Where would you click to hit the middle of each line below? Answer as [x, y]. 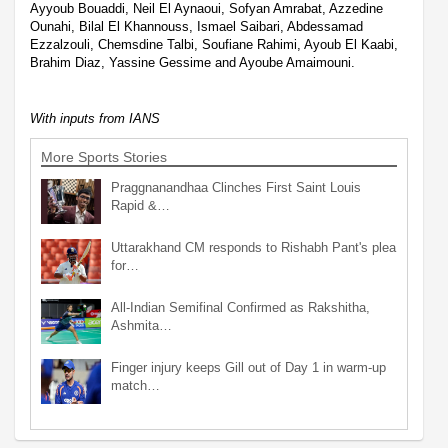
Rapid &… [140, 205]
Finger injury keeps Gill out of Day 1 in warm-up [248, 367]
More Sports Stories [104, 156]
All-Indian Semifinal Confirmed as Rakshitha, [240, 307]
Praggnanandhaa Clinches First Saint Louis [236, 187]
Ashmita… [141, 325]
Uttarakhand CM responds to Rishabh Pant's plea [253, 247]
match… [135, 385]
